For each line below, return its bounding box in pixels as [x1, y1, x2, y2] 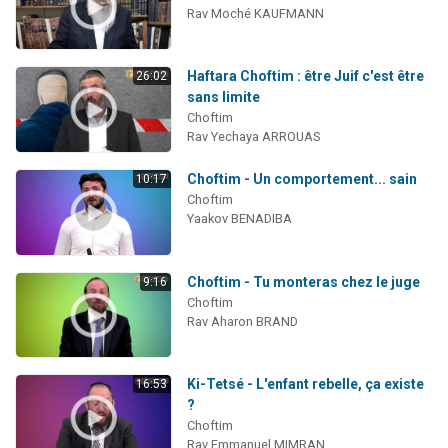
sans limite [186, 89, 260, 106]
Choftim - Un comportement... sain [186, 171, 417, 188]
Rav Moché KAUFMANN [186, 5, 324, 21]
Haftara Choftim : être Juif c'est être [186, 68, 424, 85]
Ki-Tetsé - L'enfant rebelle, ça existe [186, 376, 424, 393]
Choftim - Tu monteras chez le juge [186, 273, 420, 290]
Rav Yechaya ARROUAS [186, 129, 320, 145]
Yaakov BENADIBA [186, 211, 292, 227]
